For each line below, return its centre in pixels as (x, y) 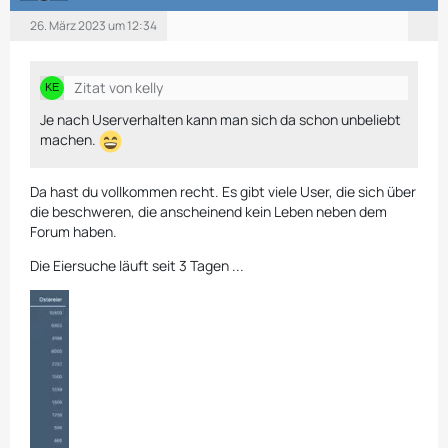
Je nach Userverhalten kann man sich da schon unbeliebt (220, 119)
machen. (69, 139)
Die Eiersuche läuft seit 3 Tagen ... (137, 265)
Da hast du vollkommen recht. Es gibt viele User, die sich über (223, 191)
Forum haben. (73, 231)
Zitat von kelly (118, 87)
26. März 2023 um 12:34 (93, 25)
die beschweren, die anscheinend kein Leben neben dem (208, 211)
